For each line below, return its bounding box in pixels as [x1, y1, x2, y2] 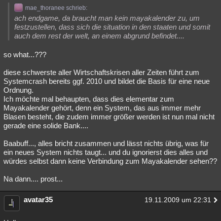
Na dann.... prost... [3, 175, 63, 183]
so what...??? [3, 50, 46, 59]
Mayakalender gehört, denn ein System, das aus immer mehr [3, 104, 201, 112]
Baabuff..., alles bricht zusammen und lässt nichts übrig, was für [3, 139, 209, 147]
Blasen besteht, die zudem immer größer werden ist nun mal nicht [3, 112, 215, 121]
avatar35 [24, 195, 53, 204]
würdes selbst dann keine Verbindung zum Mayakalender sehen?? [3, 157, 217, 165]
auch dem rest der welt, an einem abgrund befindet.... [14, 32, 184, 40]
